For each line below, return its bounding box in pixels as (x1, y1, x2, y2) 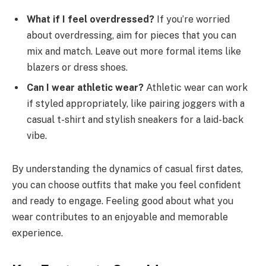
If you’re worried (154, 13, 230, 25)
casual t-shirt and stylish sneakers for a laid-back (27, 113, 243, 125)
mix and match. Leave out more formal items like (27, 45, 241, 57)
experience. (12, 227, 63, 239)
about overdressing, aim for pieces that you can (27, 29, 236, 41)
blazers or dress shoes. (27, 61, 128, 73)
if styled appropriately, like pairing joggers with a (27, 97, 245, 109)
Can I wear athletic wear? (27, 81, 144, 93)
